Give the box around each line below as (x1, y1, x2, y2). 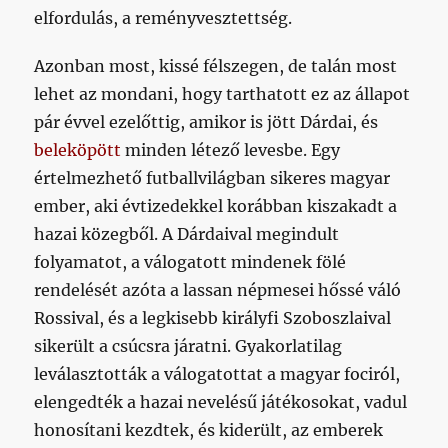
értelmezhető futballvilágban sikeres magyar (34, 167, 391, 188)
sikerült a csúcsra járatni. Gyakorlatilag (34, 335, 343, 356)
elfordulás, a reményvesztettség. (34, 7, 293, 28)
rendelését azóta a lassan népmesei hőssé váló (34, 279, 402, 300)
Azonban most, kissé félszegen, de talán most (34, 55, 398, 76)
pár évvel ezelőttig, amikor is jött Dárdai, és (34, 111, 379, 132)
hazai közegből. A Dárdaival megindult (34, 223, 340, 244)
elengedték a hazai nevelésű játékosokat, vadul (34, 391, 408, 412)
